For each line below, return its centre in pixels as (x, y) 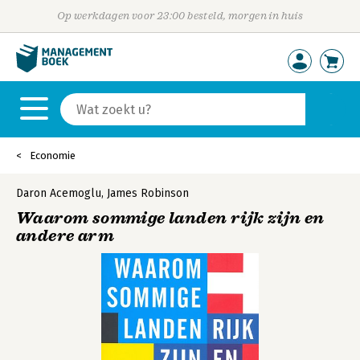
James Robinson (148, 193)
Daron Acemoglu (59, 193)
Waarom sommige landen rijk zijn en (170, 218)
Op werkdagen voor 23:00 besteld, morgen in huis (180, 16)
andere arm (65, 236)
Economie (53, 155)
